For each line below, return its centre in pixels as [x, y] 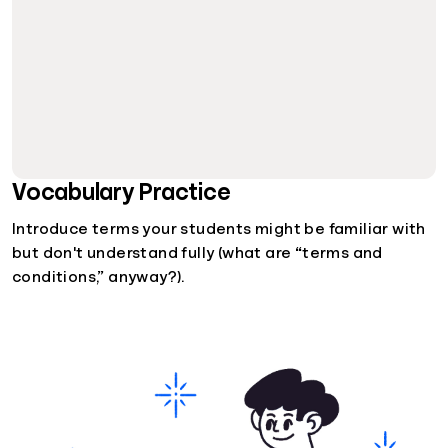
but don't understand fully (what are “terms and [197, 253]
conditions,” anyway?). [98, 277]
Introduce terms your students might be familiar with [219, 229]
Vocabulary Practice [121, 192]
